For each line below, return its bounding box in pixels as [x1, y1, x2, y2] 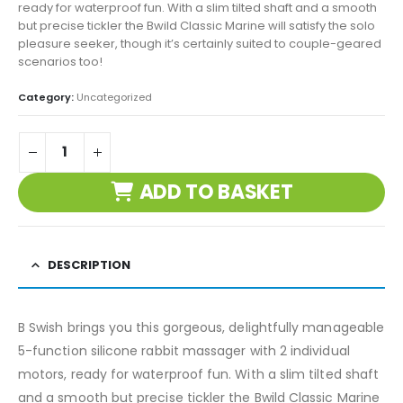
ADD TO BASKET [139, 178, 293, 207]
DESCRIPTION [48, 255, 130, 273]
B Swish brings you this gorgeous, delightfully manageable [18, 318, 384, 336]
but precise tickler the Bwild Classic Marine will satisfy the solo [18, 17, 375, 35]
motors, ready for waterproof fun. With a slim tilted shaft [18, 364, 380, 383]
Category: [18, 89, 76, 104]
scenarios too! [18, 53, 103, 71]
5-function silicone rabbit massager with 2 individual [18, 341, 350, 360]
